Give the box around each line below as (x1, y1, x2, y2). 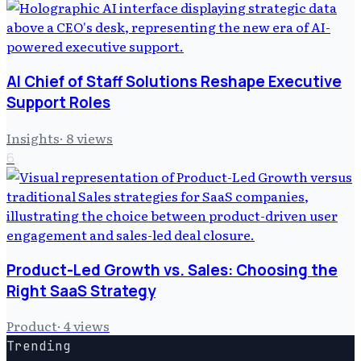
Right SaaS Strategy (6, 280, 156, 301)
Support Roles (6, 92, 110, 114)
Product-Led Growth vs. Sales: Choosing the (6, 259, 338, 280)
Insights (6, 127, 60, 147)
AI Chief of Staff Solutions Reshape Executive (6, 71, 342, 93)
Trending (6, 338, 71, 355)
